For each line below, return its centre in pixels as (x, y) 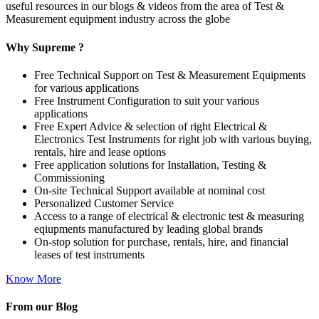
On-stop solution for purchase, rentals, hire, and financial (161, 241)
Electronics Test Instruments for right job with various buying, (173, 139)
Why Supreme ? (45, 47)
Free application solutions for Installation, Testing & (150, 164)
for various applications (87, 88)
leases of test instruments (89, 254)
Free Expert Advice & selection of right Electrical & (151, 126)
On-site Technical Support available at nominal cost (150, 190)
